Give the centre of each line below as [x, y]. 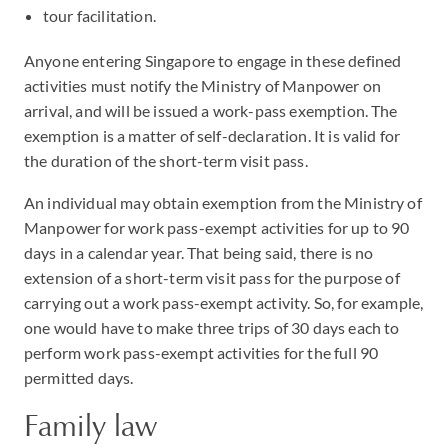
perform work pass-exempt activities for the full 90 [201, 352]
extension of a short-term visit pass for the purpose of [212, 277]
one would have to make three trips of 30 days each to [212, 327]
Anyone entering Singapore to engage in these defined [213, 60]
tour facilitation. [99, 15]
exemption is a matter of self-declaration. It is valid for [212, 135]
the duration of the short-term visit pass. [166, 160]
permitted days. [79, 377]
